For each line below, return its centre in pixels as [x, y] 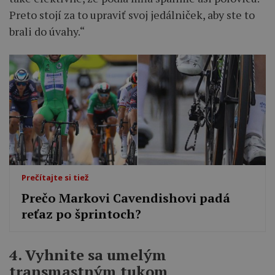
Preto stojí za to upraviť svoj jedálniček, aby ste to [132, 14]
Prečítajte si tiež [55, 177]
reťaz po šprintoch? [82, 214]
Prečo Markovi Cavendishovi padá [126, 198]
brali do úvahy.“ [47, 31]
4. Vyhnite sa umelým [88, 255]
